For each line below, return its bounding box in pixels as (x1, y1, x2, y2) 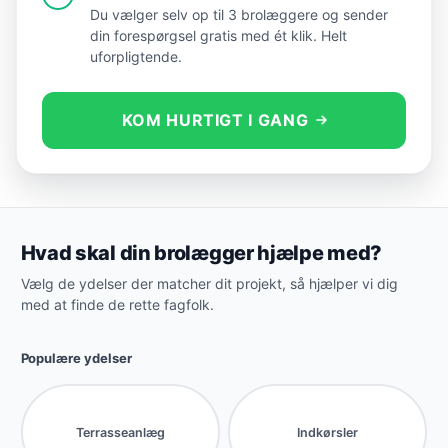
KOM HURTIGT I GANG (121, 109, 309, 130)
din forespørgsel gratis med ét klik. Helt (90, 27, 348, 45)
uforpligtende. (90, 48, 183, 66)
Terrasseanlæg (75, 424, 165, 440)
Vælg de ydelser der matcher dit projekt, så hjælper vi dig (20, 275, 398, 293)
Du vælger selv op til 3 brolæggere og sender (90, 6, 389, 24)
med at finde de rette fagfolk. (20, 296, 214, 314)
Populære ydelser (20, 350, 132, 367)
